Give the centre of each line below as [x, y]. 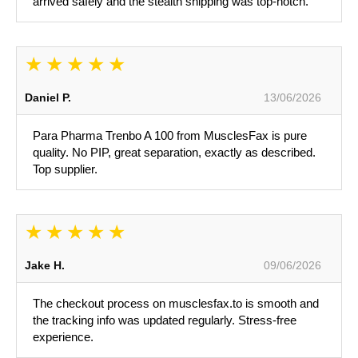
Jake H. [45, 266]
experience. [63, 337]
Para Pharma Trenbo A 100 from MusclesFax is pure [170, 136]
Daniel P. [48, 98]
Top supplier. [65, 169]
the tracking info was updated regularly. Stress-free [165, 320]
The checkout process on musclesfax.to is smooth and [176, 304]
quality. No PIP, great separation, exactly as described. [174, 153]
